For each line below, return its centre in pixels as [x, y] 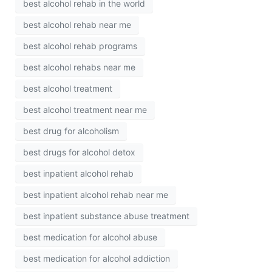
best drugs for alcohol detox [79, 152]
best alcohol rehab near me [77, 25]
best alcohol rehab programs [80, 46]
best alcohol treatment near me [85, 110]
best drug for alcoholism [71, 131]
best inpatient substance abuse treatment [106, 216]
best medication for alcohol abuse [90, 237]
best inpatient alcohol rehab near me [96, 195]
